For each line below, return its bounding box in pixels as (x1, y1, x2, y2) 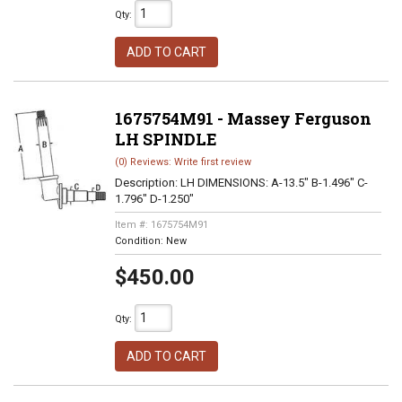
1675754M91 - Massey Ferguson (114, 108, 371, 129)
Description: (114, 176, 180, 189)
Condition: (114, 235, 166, 247)
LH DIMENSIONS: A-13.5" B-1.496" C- (179, 176, 368, 189)
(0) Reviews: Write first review (114, 156, 251, 168)
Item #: (114, 219, 151, 231)
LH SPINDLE (114, 128, 217, 150)
